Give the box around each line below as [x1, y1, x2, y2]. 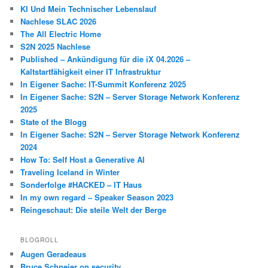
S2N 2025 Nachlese [20, 41, 91, 53]
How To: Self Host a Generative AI [20, 154, 145, 166]
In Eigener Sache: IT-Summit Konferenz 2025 [20, 78, 187, 90]
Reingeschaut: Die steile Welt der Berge [20, 204, 167, 216]
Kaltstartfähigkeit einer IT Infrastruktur [20, 66, 162, 78]
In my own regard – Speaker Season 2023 [20, 191, 174, 203]
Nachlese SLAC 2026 [20, 16, 97, 28]
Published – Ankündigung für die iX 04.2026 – [20, 53, 191, 65]
